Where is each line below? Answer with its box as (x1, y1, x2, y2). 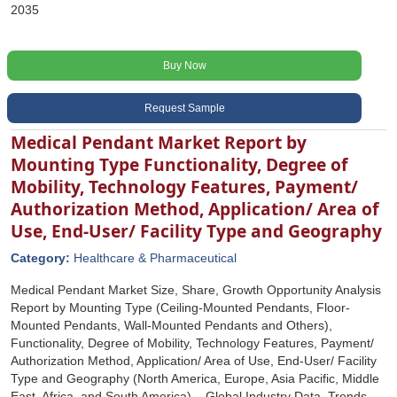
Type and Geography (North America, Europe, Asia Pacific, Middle (11, 371, 379, 385)
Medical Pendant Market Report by (11, 130, 307, 154)
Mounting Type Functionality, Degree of (11, 152, 347, 176)
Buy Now (162, 59, 206, 72)
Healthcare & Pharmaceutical (74, 251, 237, 265)
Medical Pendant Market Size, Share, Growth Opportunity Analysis (11, 283, 381, 297)
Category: (11, 251, 74, 265)
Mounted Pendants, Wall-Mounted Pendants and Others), (11, 318, 332, 332)
